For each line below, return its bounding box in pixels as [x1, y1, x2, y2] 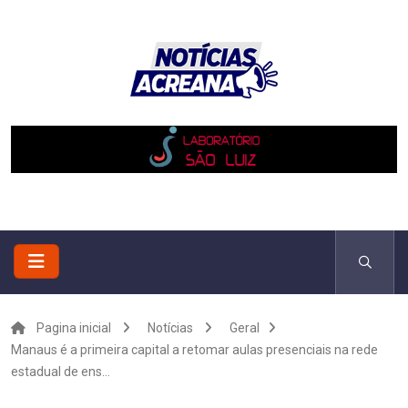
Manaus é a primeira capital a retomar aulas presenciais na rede [11, 342, 378, 357]
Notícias [148, 321, 193, 335]
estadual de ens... [11, 364, 110, 379]
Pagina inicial [36, 321, 111, 335]
